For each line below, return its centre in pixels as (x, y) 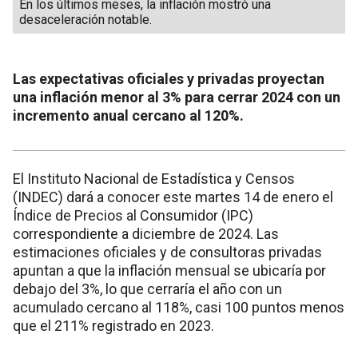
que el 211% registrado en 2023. (113, 326)
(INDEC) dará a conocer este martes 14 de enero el (173, 197)
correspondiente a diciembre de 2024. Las (146, 234)
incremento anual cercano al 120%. (128, 116)
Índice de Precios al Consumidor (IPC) (133, 216)
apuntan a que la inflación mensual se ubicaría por (169, 271)
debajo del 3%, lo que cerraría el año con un (147, 289)
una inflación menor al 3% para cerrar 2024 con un (177, 97)
